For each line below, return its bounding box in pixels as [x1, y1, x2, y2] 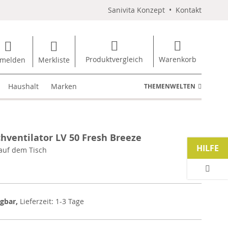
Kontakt [176, 5, 202, 15]
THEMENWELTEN [144, 82, 195, 91]
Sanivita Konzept [108, 5, 165, 15]
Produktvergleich [85, 54, 143, 64]
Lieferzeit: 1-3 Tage [20, 196, 84, 206]
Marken [51, 81, 77, 91]
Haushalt [8, 81, 39, 91]
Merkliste [38, 54, 70, 65]
